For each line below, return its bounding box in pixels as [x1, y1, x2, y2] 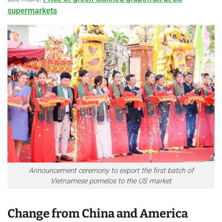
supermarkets [7, 6, 57, 16]
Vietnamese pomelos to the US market [51, 176, 171, 185]
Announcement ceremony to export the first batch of [28, 166, 194, 175]
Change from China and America [7, 207, 188, 221]
